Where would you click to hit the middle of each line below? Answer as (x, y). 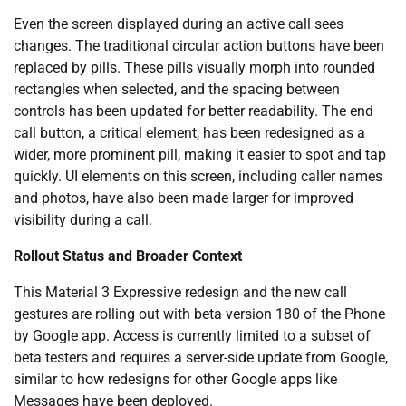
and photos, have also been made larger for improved (184, 198)
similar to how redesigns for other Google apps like (175, 379)
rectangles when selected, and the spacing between (177, 89)
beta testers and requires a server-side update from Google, (201, 357)
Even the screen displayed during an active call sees (179, 24)
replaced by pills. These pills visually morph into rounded (194, 67)
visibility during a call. (83, 219)
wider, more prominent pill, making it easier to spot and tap (200, 154)
